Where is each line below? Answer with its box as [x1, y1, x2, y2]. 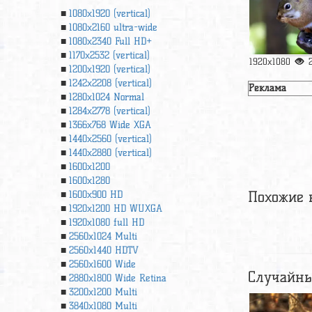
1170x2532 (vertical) [69, 49, 150, 61]
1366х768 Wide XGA [69, 119, 151, 131]
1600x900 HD [69, 189, 123, 201]
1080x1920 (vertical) [69, 8, 150, 19]
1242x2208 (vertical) [69, 77, 152, 89]
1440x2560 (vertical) [69, 133, 152, 145]
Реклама [249, 81, 287, 94]
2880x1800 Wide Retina [69, 272, 166, 284]
